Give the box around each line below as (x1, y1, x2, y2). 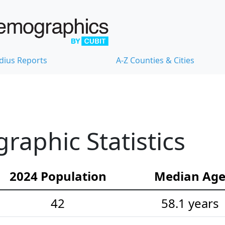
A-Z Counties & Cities (116, 55, 194, 66)
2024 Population (9, 168, 106, 185)
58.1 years (161, 195, 219, 212)
